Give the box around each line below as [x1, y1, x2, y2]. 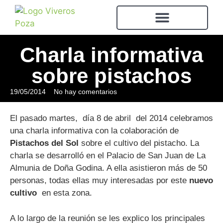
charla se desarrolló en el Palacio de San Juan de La [10, 151, 206, 160]
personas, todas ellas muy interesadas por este [10, 176, 189, 185]
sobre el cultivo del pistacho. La [79, 138, 199, 148]
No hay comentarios [54, 88, 117, 96]
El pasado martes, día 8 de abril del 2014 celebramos [10, 113, 213, 123]
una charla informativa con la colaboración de [10, 126, 179, 135]
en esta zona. [37, 188, 92, 198]
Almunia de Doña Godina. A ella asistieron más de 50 [10, 163, 207, 173]
